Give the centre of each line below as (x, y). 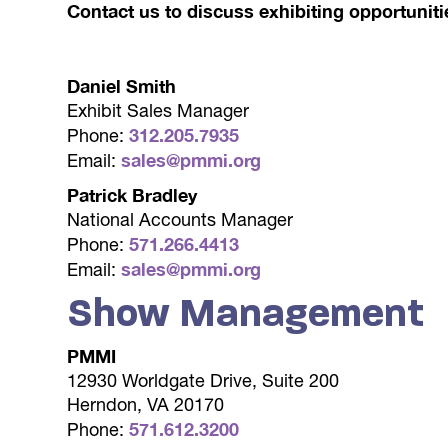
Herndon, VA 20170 (146, 404)
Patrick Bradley (132, 195)
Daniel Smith (122, 86)
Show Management (246, 313)
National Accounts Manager (180, 219)
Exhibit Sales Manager (158, 110)
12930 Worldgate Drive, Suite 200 (203, 380)
